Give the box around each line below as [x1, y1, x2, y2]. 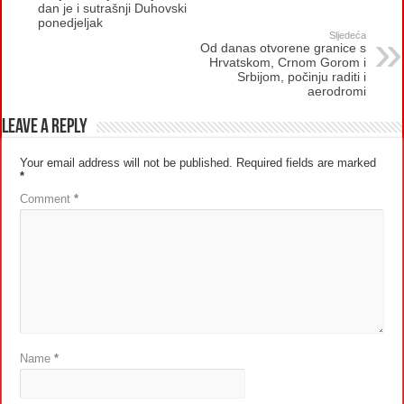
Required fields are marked [236, 155, 377, 170]
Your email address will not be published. [20, 155, 234, 170]
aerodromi [307, 83, 366, 98]
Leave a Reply [2, 116, 88, 138]
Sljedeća [328, 29, 366, 41]
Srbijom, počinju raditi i [236, 69, 366, 84]
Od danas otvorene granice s [199, 40, 366, 55]
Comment [20, 191, 75, 206]
